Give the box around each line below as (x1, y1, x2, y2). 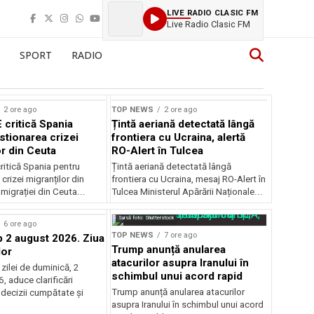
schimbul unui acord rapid (111, 270, 243, 282)
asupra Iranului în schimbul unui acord (111, 299, 264, 310)
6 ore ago (3, 219, 36, 228)
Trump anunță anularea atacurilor (111, 287, 245, 297)
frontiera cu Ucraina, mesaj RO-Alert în (111, 174, 266, 184)
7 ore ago (164, 231, 198, 240)
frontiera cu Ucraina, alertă (111, 131, 246, 144)
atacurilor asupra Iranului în (111, 257, 250, 269)
